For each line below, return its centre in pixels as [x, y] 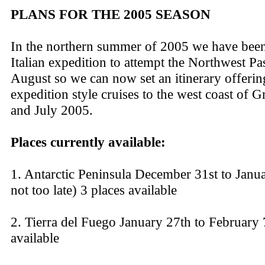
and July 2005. [52, 110]
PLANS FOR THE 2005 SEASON [111, 14]
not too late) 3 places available [94, 190]
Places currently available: [88, 142]
